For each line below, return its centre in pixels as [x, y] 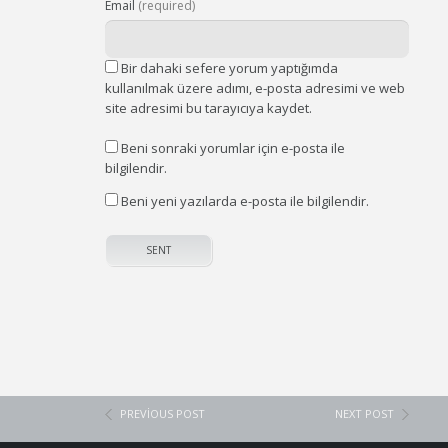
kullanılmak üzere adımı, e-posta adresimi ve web [255, 88]
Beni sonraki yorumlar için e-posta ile [233, 148]
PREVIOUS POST [163, 413]
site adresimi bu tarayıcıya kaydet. [209, 108]
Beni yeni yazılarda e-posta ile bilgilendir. [245, 201]
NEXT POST [365, 413]
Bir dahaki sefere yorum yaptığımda [230, 68]
